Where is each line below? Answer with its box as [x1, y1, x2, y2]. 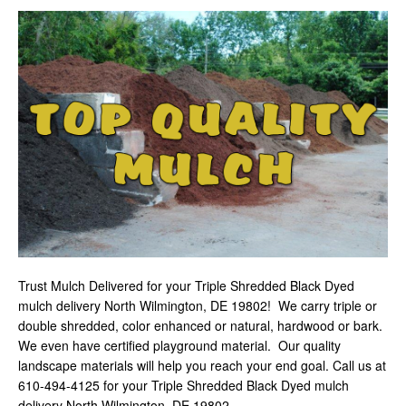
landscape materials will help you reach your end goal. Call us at [18, 355, 386, 374]
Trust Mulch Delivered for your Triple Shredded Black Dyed [18, 275, 354, 295]
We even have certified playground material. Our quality [18, 335, 341, 354]
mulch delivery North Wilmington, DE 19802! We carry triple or [18, 295, 377, 314]
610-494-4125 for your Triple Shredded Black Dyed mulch [18, 375, 349, 394]
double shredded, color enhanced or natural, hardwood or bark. [18, 315, 382, 334]
